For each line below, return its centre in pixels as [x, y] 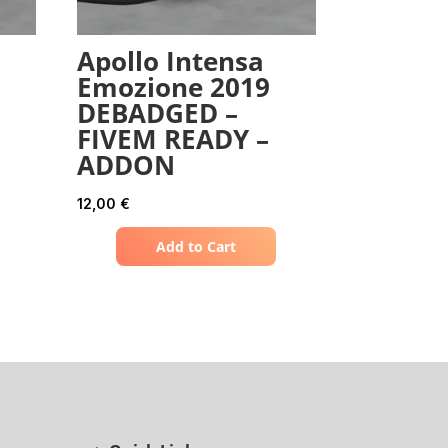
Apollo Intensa [170, 61]
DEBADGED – [157, 113]
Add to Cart [196, 247]
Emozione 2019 [173, 87]
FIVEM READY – [172, 139]
